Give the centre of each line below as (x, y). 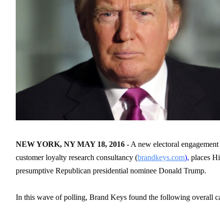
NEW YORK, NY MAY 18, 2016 (71, 144)
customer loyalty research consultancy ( (77, 157)
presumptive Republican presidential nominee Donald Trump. (111, 170)
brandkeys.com (161, 157)
